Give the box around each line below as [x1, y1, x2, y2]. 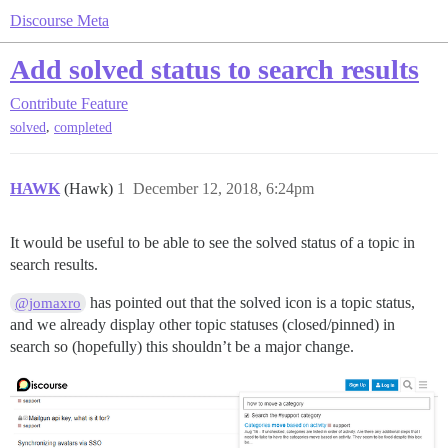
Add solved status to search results [10, 54, 419, 85]
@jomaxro [15, 295, 82, 312]
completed [54, 120, 112, 136]
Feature [81, 95, 128, 112]
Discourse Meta [10, 12, 109, 29]
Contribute [10, 95, 77, 112]
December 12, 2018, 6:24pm [133, 180, 314, 198]
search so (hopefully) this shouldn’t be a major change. [10, 338, 354, 356]
